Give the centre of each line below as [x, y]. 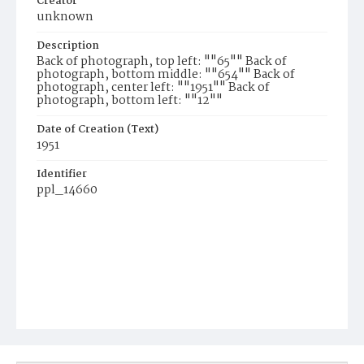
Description [68, 46]
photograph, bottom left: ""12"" [130, 101]
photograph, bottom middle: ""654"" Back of [166, 75]
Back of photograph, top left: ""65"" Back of [162, 62]
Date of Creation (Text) [97, 130]
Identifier [62, 174]
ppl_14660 [67, 190]
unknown [65, 17]
